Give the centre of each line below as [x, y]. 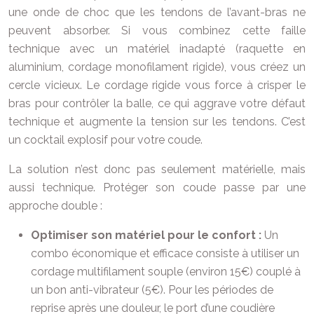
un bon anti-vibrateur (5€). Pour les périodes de [152, 290]
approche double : [55, 206]
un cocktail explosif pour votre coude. [105, 140]
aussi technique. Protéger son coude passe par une [157, 188]
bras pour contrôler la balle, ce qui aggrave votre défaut [157, 104]
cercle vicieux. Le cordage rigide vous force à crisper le [157, 86]
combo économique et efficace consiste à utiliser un [165, 254]
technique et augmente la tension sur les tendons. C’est [157, 122]
